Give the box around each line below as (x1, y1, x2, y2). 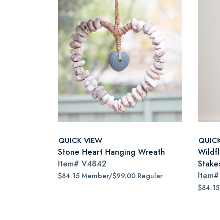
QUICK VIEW (58, 135, 102, 145)
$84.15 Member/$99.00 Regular (58, 171, 163, 181)
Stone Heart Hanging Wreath (58, 146, 165, 158)
